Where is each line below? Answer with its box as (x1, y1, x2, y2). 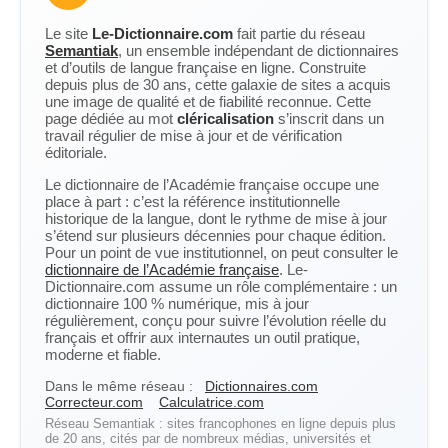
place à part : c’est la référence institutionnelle (45, 193, 340, 210)
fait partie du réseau (233, 25, 365, 42)
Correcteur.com (45, 394, 143, 410)
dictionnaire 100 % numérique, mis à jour (45, 295, 309, 312)
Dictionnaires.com (205, 378, 318, 394)
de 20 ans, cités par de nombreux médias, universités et (45, 431, 371, 446)
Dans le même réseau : (45, 378, 193, 394)
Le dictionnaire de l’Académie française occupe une (45, 176, 379, 193)
